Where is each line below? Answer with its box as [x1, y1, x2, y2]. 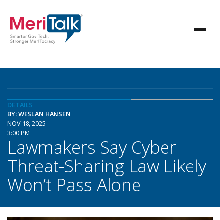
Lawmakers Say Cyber [7, 135, 176, 159]
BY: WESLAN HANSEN [7, 110, 71, 118]
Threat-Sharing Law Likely [7, 154, 206, 177]
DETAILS [7, 100, 33, 109]
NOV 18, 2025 [7, 119, 46, 128]
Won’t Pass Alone [7, 172, 141, 196]
